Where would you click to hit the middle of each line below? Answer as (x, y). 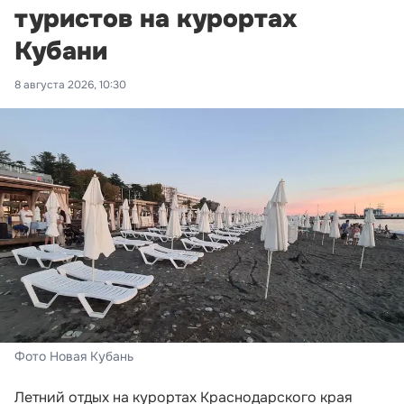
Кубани (61, 51)
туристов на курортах (156, 18)
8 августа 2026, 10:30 (70, 84)
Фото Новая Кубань (74, 356)
